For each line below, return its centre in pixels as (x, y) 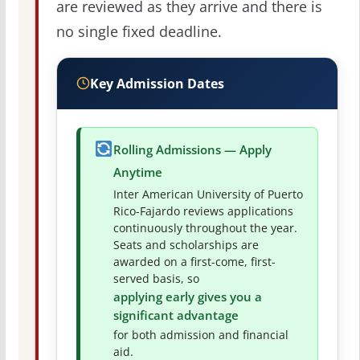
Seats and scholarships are (186, 245)
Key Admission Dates (157, 83)
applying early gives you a (187, 297)
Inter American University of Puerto (208, 194)
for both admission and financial (200, 335)
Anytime (137, 172)
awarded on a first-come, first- (194, 262)
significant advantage (176, 315)
